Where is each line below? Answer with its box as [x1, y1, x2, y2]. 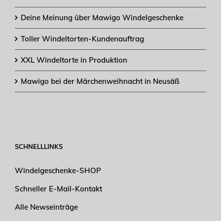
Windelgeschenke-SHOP [15, 165, 101, 175]
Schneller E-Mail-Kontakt [15, 184, 102, 193]
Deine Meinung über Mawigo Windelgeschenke [21, 12, 184, 22]
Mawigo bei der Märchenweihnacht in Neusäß [21, 76, 180, 86]
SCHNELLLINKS [15, 142, 63, 150]
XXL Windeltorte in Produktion [21, 55, 127, 65]
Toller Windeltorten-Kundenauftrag [21, 34, 144, 43]
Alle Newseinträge [15, 202, 78, 212]
